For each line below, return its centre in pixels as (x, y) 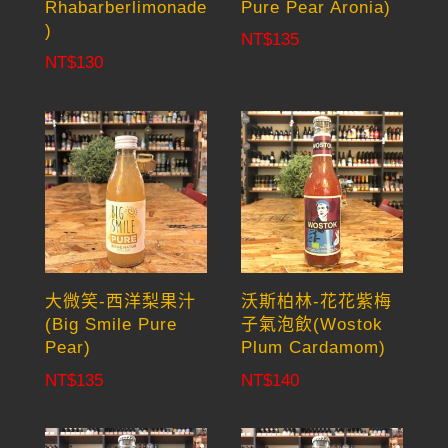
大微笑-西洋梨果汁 (120, 302)
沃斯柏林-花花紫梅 (317, 302)
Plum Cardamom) (314, 348)
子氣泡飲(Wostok (312, 325)
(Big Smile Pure (110, 325)
